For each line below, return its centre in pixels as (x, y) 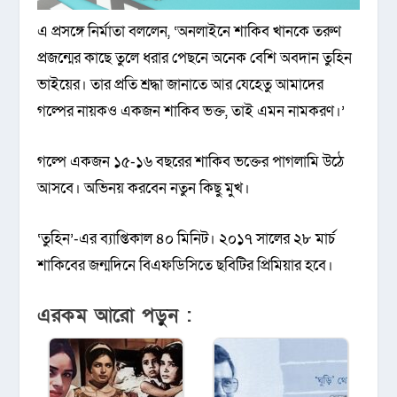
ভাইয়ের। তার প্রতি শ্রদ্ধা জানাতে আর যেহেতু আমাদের (181, 84)
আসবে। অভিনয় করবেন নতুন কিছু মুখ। (144, 189)
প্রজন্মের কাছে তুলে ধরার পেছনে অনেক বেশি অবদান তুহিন (195, 58)
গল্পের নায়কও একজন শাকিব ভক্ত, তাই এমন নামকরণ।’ (191, 111)
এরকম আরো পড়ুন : (115, 315)
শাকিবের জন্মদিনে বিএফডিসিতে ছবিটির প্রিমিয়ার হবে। (186, 266)
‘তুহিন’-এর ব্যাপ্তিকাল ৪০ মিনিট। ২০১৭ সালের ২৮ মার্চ (187, 239)
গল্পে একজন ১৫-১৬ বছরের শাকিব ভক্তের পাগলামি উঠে (191, 162)
